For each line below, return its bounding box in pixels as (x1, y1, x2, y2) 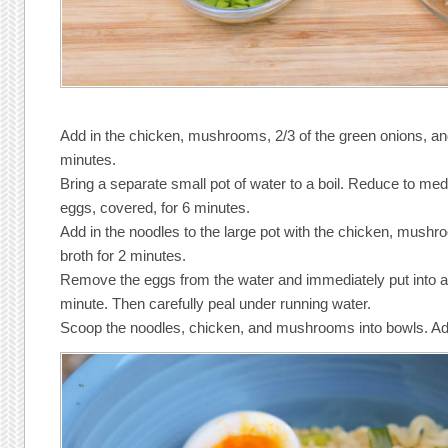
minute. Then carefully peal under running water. (60, 294, 372, 312)
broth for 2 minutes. (60, 246, 187, 264)
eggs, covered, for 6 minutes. (60, 198, 251, 216)
